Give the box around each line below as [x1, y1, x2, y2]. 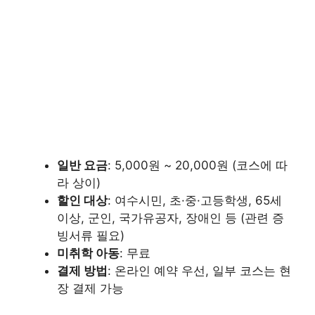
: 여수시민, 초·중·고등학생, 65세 [108, 193, 282, 208]
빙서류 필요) [57, 229, 124, 243]
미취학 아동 [57, 246, 120, 261]
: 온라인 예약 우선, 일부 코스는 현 [108, 264, 291, 278]
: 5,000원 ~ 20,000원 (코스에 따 [108, 158, 288, 173]
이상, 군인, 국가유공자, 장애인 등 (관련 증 [57, 211, 284, 226]
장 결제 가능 [57, 281, 124, 296]
